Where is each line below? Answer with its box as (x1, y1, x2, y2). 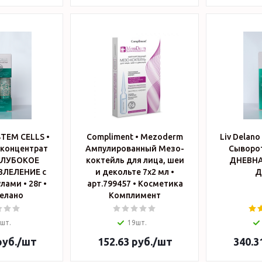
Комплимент (109, 191, 161, 200)
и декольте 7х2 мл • (95, 167, 174, 177)
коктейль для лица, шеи (85, 156, 184, 165)
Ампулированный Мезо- (85, 144, 184, 153)
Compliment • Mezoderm (87, 132, 183, 142)
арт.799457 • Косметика (87, 179, 138, 188)
